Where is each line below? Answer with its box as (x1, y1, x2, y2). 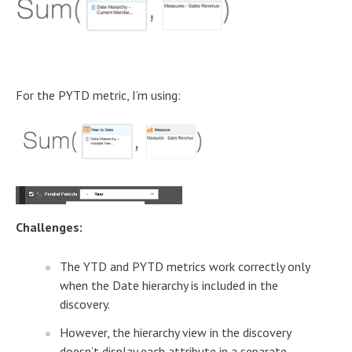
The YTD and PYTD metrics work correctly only (60, 258, 310, 274)
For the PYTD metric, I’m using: (16, 86, 181, 103)
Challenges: (16, 218, 82, 235)
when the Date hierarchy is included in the (60, 277, 278, 293)
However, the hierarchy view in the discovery (60, 324, 291, 340)
